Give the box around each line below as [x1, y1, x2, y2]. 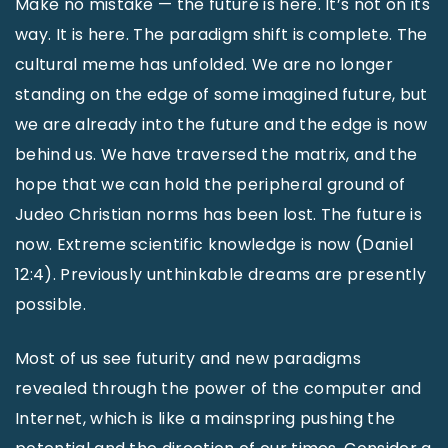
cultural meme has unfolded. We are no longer [15, 53, 394, 76]
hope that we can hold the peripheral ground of [15, 173, 406, 196]
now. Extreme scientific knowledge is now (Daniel [15, 233, 414, 256]
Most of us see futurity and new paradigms [15, 347, 362, 370]
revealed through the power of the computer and [15, 377, 422, 400]
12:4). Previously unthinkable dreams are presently [15, 263, 427, 286]
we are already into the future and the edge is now [15, 113, 428, 136]
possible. [15, 293, 86, 316]
